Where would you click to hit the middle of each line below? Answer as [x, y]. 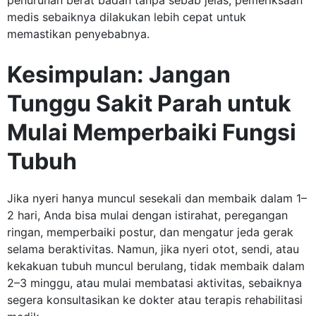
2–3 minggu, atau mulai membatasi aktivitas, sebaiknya [154, 283]
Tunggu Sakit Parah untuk [149, 104]
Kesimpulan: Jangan [119, 75]
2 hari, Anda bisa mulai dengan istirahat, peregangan [147, 215]
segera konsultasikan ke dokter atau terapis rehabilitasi [155, 300]
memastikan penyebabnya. [78, 34]
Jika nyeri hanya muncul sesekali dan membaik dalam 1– [157, 199]
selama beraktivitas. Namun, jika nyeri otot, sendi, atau [153, 249]
